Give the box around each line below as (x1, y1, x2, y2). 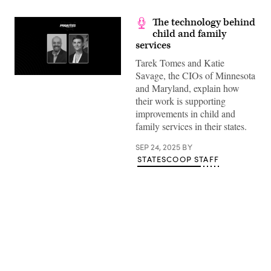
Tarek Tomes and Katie (135, 56, 224, 69)
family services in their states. (135, 120, 247, 132)
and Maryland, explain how (135, 82, 240, 94)
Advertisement (134, 232, 190, 246)
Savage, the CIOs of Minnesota (135, 69, 255, 82)
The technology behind (152, 16, 255, 29)
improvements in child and (135, 107, 235, 120)
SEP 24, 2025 (135, 142, 182, 152)
